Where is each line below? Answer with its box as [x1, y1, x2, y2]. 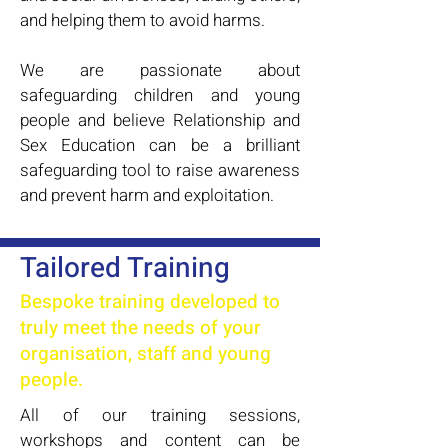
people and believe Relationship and [20, 108, 300, 134]
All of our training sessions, [20, 403, 300, 429]
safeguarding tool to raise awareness [20, 158, 300, 184]
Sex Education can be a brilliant [20, 133, 300, 159]
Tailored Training [20, 248, 230, 290]
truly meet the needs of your [20, 314, 261, 343]
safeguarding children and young [20, 83, 300, 109]
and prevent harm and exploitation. [20, 183, 274, 209]
